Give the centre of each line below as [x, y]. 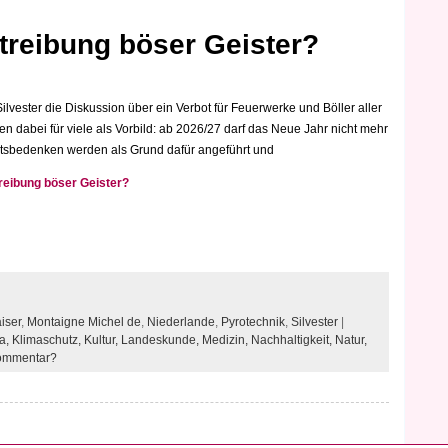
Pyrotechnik [253, 321]
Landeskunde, [161, 339]
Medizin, [226, 339]
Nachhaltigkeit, [293, 339]
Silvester [314, 321]
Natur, [351, 339]
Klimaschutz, [48, 339]
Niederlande [181, 321]
